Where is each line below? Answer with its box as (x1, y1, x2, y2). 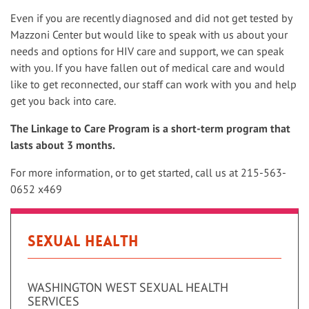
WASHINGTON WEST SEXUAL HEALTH (28, 279, 228, 295)
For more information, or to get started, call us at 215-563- (10, 166, 286, 179)
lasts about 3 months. (10, 138, 115, 152)
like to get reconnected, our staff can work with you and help (10, 77, 297, 91)
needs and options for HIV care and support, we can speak (10, 44, 284, 58)
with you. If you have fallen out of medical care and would (10, 61, 285, 74)
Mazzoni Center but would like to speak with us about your (10, 28, 288, 41)
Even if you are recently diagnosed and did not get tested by (10, 11, 292, 25)
